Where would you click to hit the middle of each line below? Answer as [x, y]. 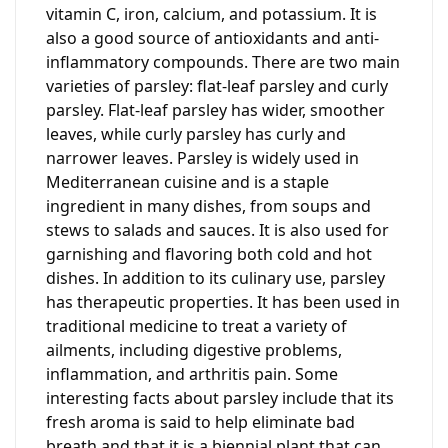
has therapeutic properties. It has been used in [223, 301]
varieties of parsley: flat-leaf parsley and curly [217, 85]
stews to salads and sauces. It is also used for [217, 229]
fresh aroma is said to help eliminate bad [200, 421]
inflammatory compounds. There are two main [223, 61]
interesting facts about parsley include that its [220, 397]
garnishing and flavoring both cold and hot [209, 253]
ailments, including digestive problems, [194, 349]
